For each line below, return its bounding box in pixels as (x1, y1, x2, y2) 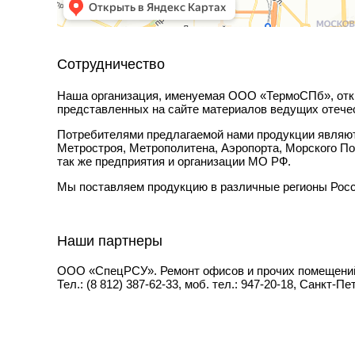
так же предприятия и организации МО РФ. (57, 155, 291, 168)
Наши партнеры (57, 233, 162, 249)
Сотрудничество (57, 56, 165, 72)
